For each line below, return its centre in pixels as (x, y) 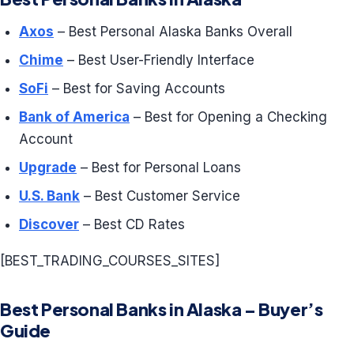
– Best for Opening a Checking (228, 117)
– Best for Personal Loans (159, 168)
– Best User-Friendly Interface (159, 60)
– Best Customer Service (160, 196)
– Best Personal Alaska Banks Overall (173, 32)
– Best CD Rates (132, 224)
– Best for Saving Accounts (137, 88)
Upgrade (48, 168)
